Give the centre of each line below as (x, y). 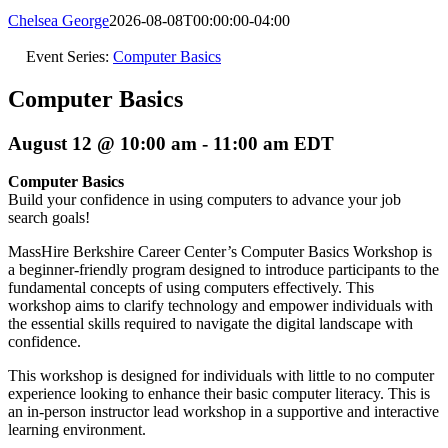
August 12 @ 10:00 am (102, 143)
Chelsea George (58, 20)
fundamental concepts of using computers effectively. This (191, 288)
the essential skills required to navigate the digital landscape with (210, 324)
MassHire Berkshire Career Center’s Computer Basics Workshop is (220, 252)
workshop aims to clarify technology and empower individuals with (220, 306)
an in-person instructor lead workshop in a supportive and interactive (223, 412)
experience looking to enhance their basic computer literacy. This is (219, 394)
